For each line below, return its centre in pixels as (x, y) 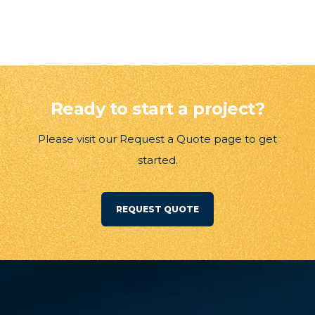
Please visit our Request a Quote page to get (157, 139)
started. (157, 160)
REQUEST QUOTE (157, 209)
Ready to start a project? (157, 108)
